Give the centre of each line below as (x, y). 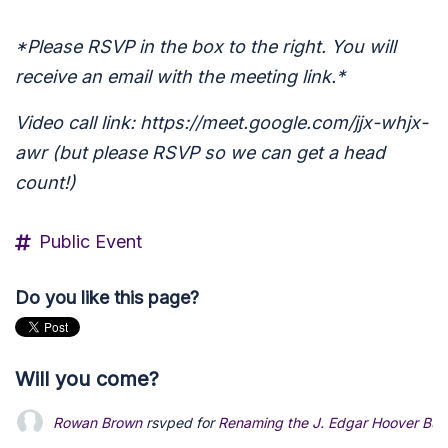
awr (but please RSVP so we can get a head (200, 152)
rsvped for (180, 422)
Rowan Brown (97, 422)
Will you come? (87, 379)
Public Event (90, 241)
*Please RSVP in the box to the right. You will (205, 46)
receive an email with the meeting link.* (180, 76)
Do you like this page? (107, 297)
